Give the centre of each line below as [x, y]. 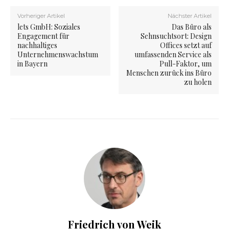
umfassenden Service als [173, 55]
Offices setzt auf [186, 45]
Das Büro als [191, 27]
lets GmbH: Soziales [49, 27]
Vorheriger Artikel [41, 16]
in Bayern [32, 64]
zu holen [198, 82]
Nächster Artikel [189, 16]
